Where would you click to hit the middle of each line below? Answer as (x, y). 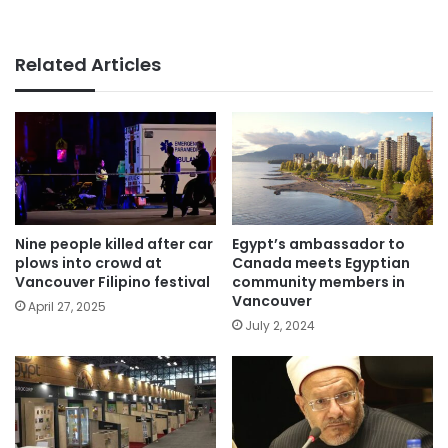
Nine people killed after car (114, 244)
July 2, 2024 (280, 326)
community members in (318, 282)
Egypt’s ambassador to (318, 244)
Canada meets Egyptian (321, 263)
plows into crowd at (88, 263)
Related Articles (88, 64)
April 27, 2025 (67, 307)
